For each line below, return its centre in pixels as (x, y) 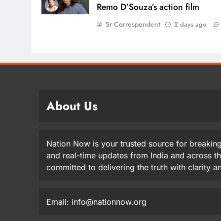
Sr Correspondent (133, 24)
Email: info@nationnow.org (96, 202)
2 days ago (190, 24)
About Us (72, 106)
